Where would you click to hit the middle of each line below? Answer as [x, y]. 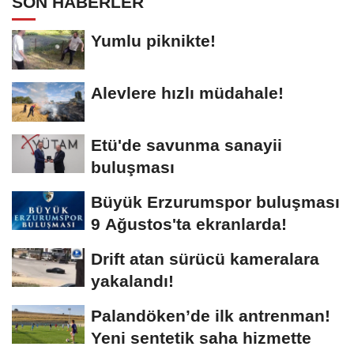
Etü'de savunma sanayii [186, 145]
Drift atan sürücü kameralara [205, 258]
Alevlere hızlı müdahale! [187, 92]
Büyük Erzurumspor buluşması [215, 201]
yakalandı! [132, 281]
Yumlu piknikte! [153, 40]
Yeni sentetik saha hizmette [201, 337]
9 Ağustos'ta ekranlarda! [189, 224]
